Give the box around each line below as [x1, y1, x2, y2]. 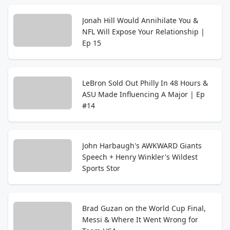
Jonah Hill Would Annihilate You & [82, 15, 198, 25]
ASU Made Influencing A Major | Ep [82, 89, 190, 99]
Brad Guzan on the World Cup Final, [82, 203, 206, 213]
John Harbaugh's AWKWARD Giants [82, 141, 202, 150]
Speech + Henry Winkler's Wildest [82, 152, 198, 162]
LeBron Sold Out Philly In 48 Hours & [82, 78, 208, 88]
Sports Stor [82, 163, 120, 173]
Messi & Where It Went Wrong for [82, 215, 198, 224]
